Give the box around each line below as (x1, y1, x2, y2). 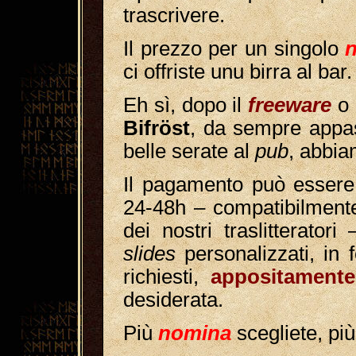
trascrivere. (123, 4, 225, 26)
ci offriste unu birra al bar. (123, 60, 352, 83)
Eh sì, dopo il (123, 94, 249, 116)
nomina (158, 322, 231, 344)
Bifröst (123, 117, 190, 139)
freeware (248, 94, 332, 116)
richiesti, (123, 265, 211, 288)
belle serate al (123, 140, 255, 162)
